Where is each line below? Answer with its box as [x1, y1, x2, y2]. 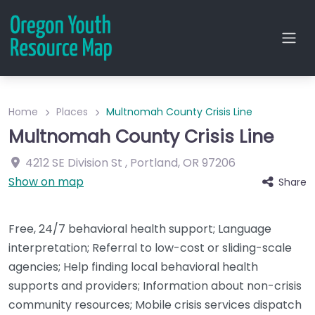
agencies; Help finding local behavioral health [8, 259, 258, 275]
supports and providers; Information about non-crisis [8, 278, 302, 294]
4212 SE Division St [25, 155, 122, 171]
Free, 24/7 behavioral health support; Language [8, 221, 271, 237]
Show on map [8, 174, 84, 190]
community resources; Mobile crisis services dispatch [8, 297, 302, 313]
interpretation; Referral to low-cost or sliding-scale [8, 240, 292, 256]
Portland [130, 155, 178, 171]
